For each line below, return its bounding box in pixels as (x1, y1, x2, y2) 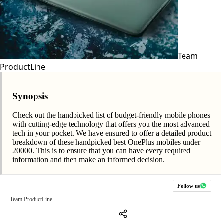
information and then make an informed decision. (12, 155, 165, 164)
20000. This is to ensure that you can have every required (12, 147, 190, 155)
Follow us (177, 183, 200, 189)
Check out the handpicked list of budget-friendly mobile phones (12, 111, 210, 120)
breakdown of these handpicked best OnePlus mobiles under (12, 138, 200, 147)
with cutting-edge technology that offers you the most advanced (12, 120, 210, 129)
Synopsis (12, 91, 48, 102)
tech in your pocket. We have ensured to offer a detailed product (12, 129, 211, 138)
